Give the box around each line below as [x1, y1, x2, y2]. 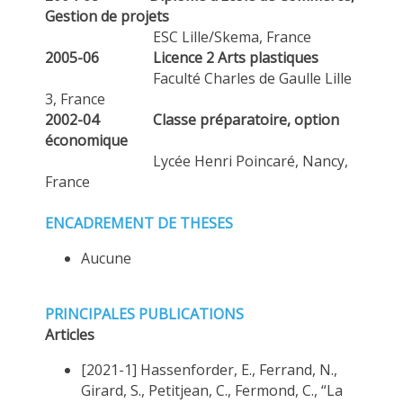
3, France [45, 89, 105, 110]
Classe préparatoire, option [153, 110, 339, 130]
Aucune [81, 248, 131, 269]
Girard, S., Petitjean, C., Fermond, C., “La [81, 381, 343, 401]
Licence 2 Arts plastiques [153, 48, 318, 68]
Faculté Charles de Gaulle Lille [45, 68, 352, 89]
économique [45, 130, 128, 151]
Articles [45, 325, 94, 345]
